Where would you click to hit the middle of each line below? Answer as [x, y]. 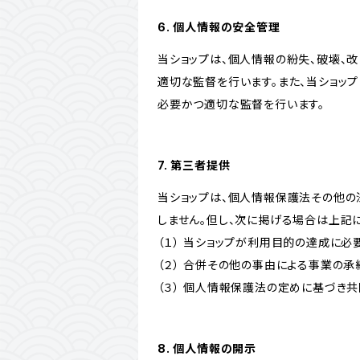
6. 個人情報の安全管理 [219, 27]
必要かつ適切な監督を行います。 [241, 104]
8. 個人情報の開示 [207, 348]
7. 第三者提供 [194, 165]
